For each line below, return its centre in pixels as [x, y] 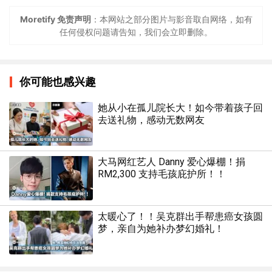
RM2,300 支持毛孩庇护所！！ [161, 174]
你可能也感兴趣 [58, 82]
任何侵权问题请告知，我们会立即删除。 [136, 32]
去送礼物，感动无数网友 [151, 120]
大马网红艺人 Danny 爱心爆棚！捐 [171, 162]
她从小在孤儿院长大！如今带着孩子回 [180, 108]
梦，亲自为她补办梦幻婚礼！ [161, 228]
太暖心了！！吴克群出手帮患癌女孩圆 [180, 216]
